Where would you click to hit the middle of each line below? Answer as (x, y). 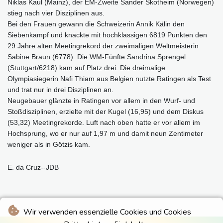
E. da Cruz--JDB (33, 167)
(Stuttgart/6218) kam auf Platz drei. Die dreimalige (86, 67)
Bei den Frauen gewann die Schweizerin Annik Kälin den (96, 24)
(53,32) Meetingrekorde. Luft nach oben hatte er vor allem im (104, 122)
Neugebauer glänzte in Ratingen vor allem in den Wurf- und (101, 100)
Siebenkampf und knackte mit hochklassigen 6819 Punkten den (107, 35)
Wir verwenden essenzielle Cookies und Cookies (106, 212)
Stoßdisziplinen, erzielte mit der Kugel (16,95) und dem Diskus (106, 111)
